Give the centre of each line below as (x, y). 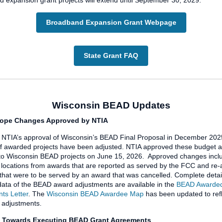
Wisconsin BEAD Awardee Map (95, 194)
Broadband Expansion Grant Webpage (111, 22)
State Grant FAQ (111, 55)
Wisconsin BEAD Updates (111, 106)
